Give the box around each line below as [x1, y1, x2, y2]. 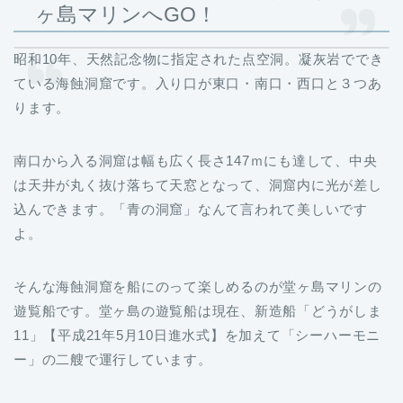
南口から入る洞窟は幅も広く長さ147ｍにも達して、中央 [13, 153, 378, 169]
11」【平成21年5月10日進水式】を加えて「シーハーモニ [13, 327, 381, 344]
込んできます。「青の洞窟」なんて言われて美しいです [13, 201, 369, 218]
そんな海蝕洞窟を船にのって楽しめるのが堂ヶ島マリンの [13, 279, 382, 295]
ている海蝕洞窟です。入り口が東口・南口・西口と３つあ [13, 76, 382, 92]
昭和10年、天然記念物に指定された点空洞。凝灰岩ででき [13, 51, 384, 67]
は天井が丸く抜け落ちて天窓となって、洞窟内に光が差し [13, 177, 382, 193]
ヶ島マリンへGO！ [35, 3, 217, 27]
